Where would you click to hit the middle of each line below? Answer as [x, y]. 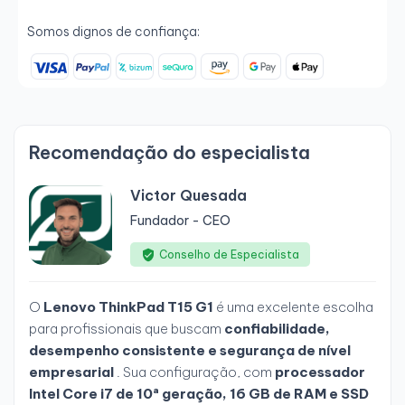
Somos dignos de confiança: [113, 32]
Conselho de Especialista [229, 255]
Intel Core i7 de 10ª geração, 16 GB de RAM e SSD [199, 394]
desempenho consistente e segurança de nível [190, 351]
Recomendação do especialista [170, 153]
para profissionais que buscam [127, 329]
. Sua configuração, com [194, 372]
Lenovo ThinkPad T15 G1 [128, 307]
